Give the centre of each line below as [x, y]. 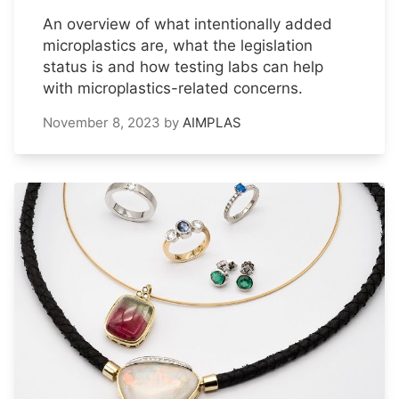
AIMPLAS [212, 122]
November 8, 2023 [102, 122]
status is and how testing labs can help [183, 66]
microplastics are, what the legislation [178, 45]
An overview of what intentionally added [187, 24]
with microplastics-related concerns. [173, 88]
